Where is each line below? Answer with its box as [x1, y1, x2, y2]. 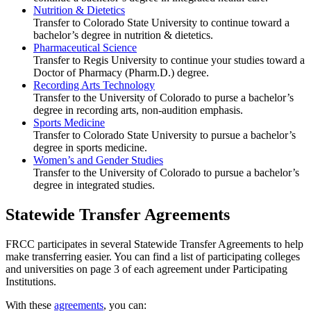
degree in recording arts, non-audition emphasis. [33, 103, 243, 116]
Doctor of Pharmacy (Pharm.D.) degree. [33, 66, 209, 78]
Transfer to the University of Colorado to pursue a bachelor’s [33, 166, 299, 178]
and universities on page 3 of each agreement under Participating [6, 262, 287, 275]
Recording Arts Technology [33, 78, 155, 91]
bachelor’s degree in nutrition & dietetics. [33, 28, 213, 41]
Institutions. [6, 275, 62, 287]
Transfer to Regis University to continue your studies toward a [33, 53, 305, 66]
